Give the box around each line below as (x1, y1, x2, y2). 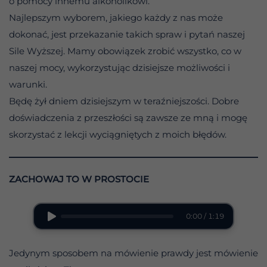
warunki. (9, 79, 47, 91)
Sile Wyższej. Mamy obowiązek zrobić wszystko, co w (9, 45, 241, 57)
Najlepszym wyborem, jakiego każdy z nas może (9, 12, 223, 24)
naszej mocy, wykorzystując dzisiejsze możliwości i (9, 62, 230, 74)
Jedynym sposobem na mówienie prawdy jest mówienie (9, 247, 258, 259)
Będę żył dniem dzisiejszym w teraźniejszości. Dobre (9, 95, 239, 107)
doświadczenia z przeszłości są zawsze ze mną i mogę (9, 112, 247, 124)
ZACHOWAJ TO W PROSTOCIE (9, 173, 149, 185)
